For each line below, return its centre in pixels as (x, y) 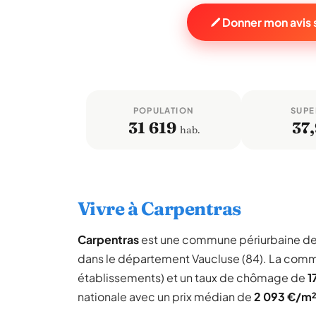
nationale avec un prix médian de (166, 297)
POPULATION (164, 110)
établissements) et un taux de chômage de (193, 278)
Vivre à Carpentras (159, 209)
